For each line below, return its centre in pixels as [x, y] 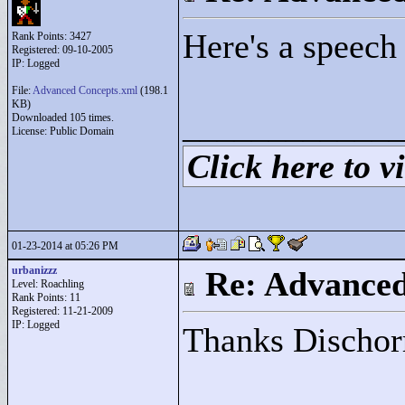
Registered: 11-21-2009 [62, 311]
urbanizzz [34, 270]
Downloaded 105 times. [63, 118]
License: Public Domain [63, 131]
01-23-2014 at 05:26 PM [65, 246]
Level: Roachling [48, 284]
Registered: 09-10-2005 [62, 50]
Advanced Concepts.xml [85, 90]
